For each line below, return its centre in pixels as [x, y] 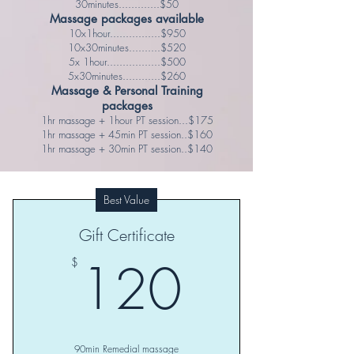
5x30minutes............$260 [127, 76]
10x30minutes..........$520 [127, 47]
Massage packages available [127, 19]
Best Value [126, 200]
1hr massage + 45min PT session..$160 [127, 134]
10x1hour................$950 [127, 33]
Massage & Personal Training [127, 90]
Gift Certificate [126, 235]
